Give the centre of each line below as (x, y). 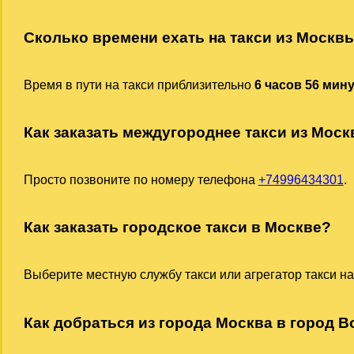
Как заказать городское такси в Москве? (177, 228)
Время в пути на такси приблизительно (139, 85)
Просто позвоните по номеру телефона (141, 180)
